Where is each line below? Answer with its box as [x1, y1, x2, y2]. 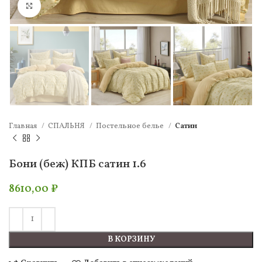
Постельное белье [96, 120, 166, 132]
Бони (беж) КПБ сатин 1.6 [9, 156, 146, 173]
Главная [9, 120, 39, 132]
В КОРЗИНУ [107, 233, 155, 245]
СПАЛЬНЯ [48, 120, 87, 132]
